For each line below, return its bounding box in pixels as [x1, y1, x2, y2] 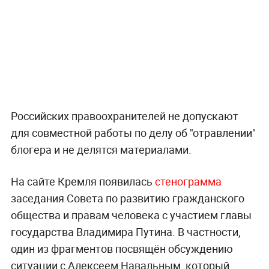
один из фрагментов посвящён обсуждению [10, 241, 233, 256]
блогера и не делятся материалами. [10, 142, 192, 157]
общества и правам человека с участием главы [10, 207, 252, 222]
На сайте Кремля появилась [10, 174, 155, 189]
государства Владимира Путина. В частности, [10, 224, 241, 239]
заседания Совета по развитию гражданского [10, 190, 244, 205]
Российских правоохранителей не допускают [10, 108, 238, 123]
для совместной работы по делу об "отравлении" [10, 125, 256, 140]
